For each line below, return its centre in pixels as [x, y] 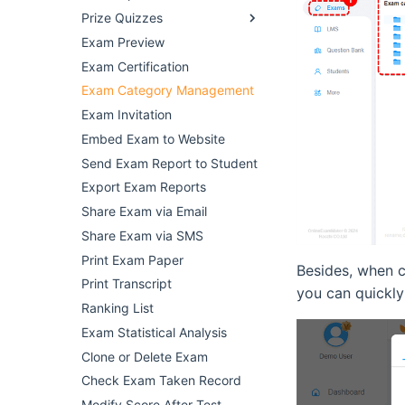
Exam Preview [123, 42]
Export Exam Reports [144, 187]
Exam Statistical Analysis [154, 332]
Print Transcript [127, 284]
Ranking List [118, 308]
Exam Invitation [127, 114]
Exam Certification [135, 66]
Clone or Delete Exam [145, 356]
